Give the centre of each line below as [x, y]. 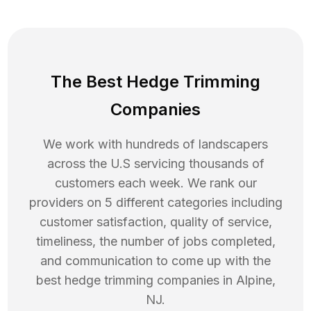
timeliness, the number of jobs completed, [155, 242]
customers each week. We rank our [155, 183]
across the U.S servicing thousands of [155, 164]
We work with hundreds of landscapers [155, 144]
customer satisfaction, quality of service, [155, 222]
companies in [194, 280]
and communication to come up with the [155, 261]
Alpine [254, 280]
